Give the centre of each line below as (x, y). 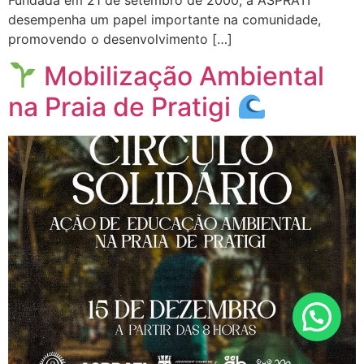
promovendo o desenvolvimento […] (120, 39)
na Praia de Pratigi (123, 106)
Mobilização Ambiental (181, 76)
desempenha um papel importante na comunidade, (165, 20)
